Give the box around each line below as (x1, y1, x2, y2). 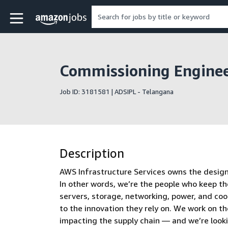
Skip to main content (8, 9, 85, 19)
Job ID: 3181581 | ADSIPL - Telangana (60, 88, 174, 96)
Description (60, 146, 124, 160)
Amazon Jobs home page (34, 13, 146, 25)
